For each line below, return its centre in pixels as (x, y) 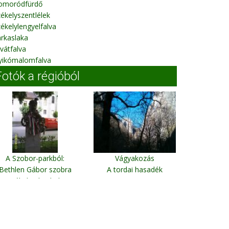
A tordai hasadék (135, 169)
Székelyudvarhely (35, 181)
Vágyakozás (135, 158)
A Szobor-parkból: (35, 158)
